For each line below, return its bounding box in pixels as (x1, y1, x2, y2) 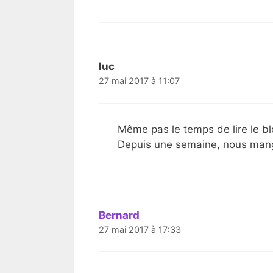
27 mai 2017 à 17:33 (99, 224, 181, 235)
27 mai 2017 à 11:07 (99, 76, 180, 87)
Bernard (99, 208, 140, 221)
